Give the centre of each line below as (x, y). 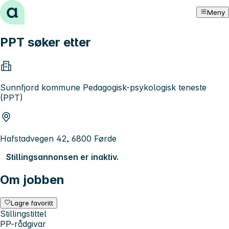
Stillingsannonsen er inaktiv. (62, 157)
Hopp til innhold (36, 9)
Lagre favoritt (32, 203)
